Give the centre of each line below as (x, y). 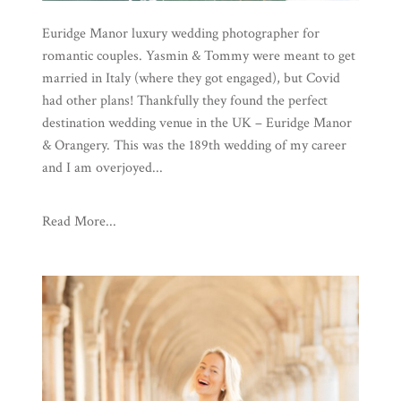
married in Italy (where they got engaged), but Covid (191, 78)
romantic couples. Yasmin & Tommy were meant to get (198, 55)
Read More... (79, 221)
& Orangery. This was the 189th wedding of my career (194, 145)
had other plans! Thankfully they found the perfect (184, 100)
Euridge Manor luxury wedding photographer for (180, 33)
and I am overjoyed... (102, 167)
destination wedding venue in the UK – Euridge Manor (196, 123)
